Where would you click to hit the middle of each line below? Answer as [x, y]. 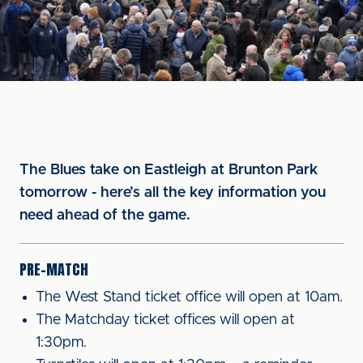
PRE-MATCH [54, 269]
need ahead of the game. [107, 216]
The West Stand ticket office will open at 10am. [189, 297]
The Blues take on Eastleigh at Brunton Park [169, 170]
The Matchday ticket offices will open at [165, 320]
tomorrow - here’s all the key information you [173, 193]
